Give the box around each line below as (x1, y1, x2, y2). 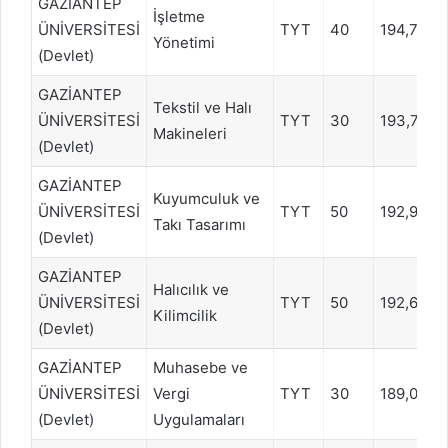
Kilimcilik (153, 305, 217, 325)
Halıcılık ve (153, 279, 229, 299)
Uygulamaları (153, 409, 245, 429)
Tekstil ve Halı (153, 97, 252, 117)
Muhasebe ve (153, 357, 248, 377)
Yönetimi (153, 32, 215, 52)
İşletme (153, 6, 205, 26)
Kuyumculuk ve (153, 188, 260, 208)
